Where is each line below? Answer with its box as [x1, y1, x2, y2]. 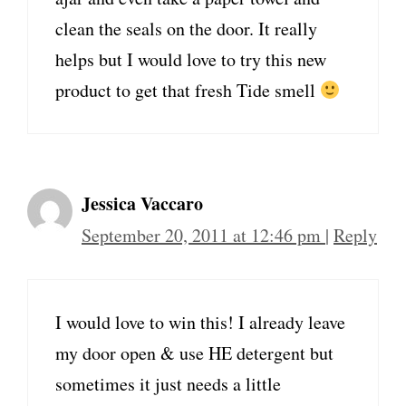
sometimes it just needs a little [55, 372, 281, 396]
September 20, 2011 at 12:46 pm [82, 223, 325, 247]
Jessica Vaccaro [82, 190, 203, 217]
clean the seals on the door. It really [55, 16, 317, 41]
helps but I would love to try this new [55, 47, 326, 72]
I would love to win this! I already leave [55, 310, 345, 334]
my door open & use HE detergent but [55, 341, 333, 365]
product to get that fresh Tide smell [55, 78, 320, 102]
